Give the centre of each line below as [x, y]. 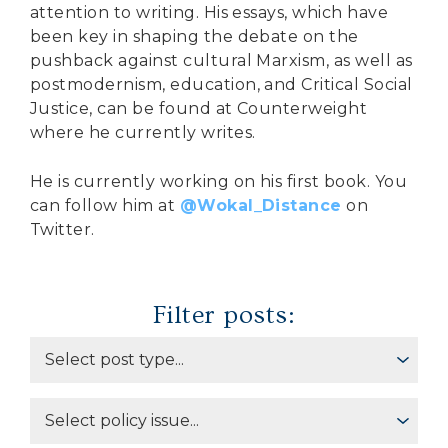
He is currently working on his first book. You [219, 182]
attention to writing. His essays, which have [209, 13]
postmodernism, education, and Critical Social [221, 85]
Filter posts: [224, 316]
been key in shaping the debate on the [194, 37]
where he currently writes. [143, 133]
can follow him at [105, 206]
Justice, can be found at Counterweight [199, 109]
